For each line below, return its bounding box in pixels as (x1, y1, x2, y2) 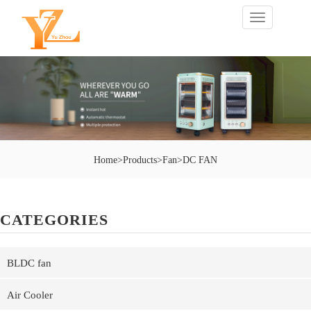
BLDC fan (7, 258, 51, 269)
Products (123, 155, 157, 166)
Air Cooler (7, 289, 53, 301)
